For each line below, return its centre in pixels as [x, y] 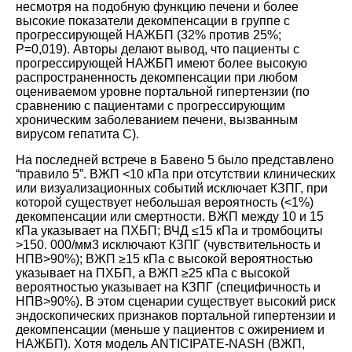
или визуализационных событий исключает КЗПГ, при [172, 188]
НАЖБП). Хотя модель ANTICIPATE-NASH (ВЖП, [160, 343]
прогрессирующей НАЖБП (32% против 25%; [148, 35]
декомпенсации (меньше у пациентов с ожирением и [170, 329]
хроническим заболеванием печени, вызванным [157, 119]
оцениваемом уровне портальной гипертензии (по [163, 91]
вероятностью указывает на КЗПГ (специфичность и [168, 287]
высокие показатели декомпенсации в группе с [153, 20]
